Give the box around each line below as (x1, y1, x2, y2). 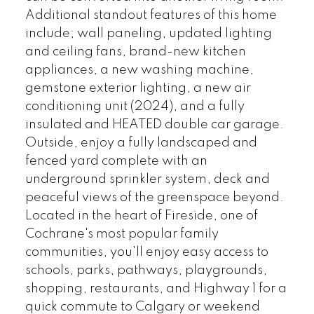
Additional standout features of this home (25, 8, 277, 22)
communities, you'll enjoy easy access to (25, 245, 268, 259)
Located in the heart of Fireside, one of (25, 209, 258, 222)
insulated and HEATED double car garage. (25, 118, 284, 131)
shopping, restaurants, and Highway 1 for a (25, 282, 287, 295)
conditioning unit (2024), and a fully (25, 100, 245, 113)
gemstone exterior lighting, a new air (25, 81, 251, 95)
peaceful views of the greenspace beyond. (25, 191, 284, 204)
